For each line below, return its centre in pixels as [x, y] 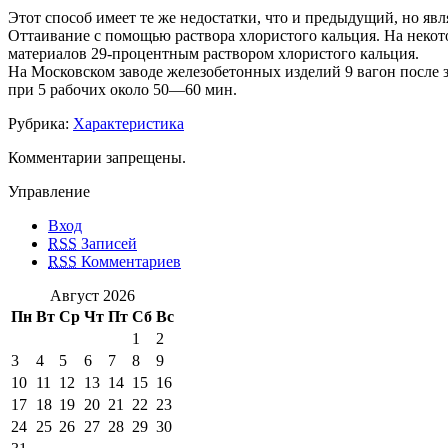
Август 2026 [92, 295]
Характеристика [128, 123]
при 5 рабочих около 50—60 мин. [122, 89]
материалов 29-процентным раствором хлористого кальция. [213, 53]
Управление [49, 191]
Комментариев [129, 261]
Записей [107, 243]
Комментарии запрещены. [97, 157]
